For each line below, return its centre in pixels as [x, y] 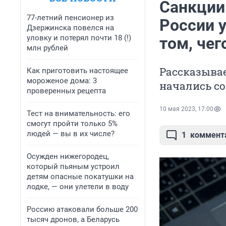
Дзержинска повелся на [70, 28]
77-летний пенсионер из [70, 18]
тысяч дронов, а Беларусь [73, 219]
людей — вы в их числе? [71, 134]
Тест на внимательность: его [78, 114]
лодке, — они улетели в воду [78, 187]
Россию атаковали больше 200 [82, 209]
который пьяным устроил [73, 166]
